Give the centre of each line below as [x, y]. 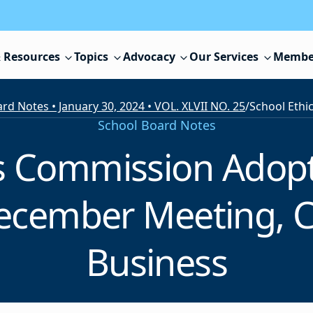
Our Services [224, 57]
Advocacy [149, 57]
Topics [92, 57]
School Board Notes [156, 125]
